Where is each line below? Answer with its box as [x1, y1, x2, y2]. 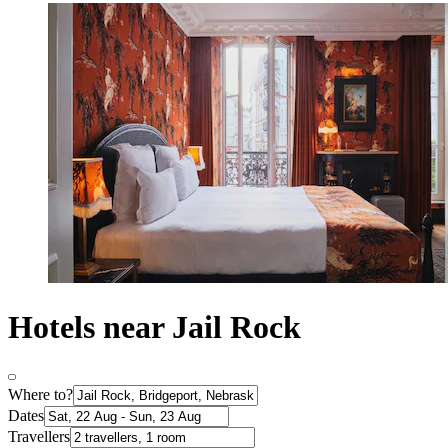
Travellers [8, 428, 70, 446]
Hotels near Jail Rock [8, 308, 301, 345]
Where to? [8, 386, 73, 404]
